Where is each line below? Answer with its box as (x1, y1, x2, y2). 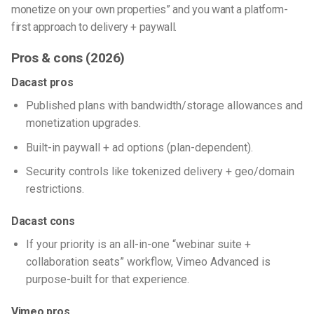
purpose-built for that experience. (25, 273, 192, 286)
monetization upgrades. (25, 116, 144, 130)
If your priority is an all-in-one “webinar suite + (25, 238, 251, 251)
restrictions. (25, 182, 87, 196)
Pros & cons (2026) (11, 50, 125, 67)
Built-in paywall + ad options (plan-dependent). (25, 140, 256, 154)
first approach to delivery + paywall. (11, 20, 179, 34)
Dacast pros (11, 76, 74, 90)
